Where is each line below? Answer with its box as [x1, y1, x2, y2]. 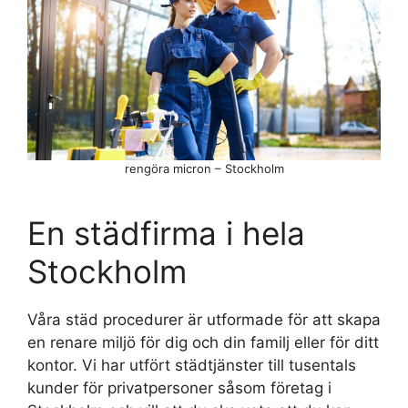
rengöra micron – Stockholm [124, 161, 284, 177]
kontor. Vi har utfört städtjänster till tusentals [27, 356, 356, 375]
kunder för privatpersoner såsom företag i [27, 379, 331, 398]
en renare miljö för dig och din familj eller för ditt [27, 333, 379, 352]
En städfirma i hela [27, 214, 305, 253]
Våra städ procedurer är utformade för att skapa [27, 311, 381, 330]
